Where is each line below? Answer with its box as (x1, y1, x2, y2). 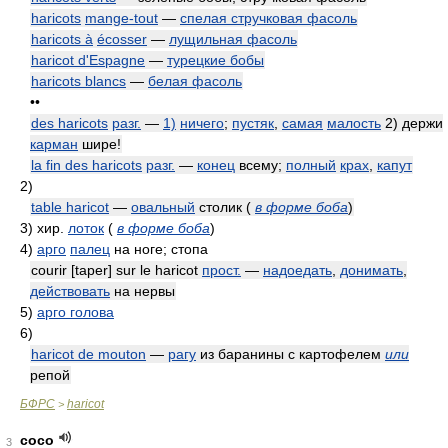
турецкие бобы (167, 52, 264, 68)
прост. (202, 262, 241, 278)
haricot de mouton (31, 346, 146, 362)
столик (195, 199, 246, 215)
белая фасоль (148, 73, 242, 89)
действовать (30, 283, 110, 299)
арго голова (37, 304, 114, 320)
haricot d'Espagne (31, 52, 145, 68)
